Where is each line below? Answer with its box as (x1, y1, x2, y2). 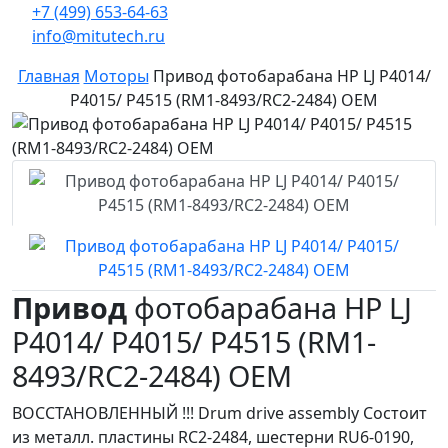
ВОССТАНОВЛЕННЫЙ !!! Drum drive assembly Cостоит (12, 402, 427, 424)
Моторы (83, 65, 149, 87)
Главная (17, 65, 80, 87)
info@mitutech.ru (32, 25, 165, 47)
